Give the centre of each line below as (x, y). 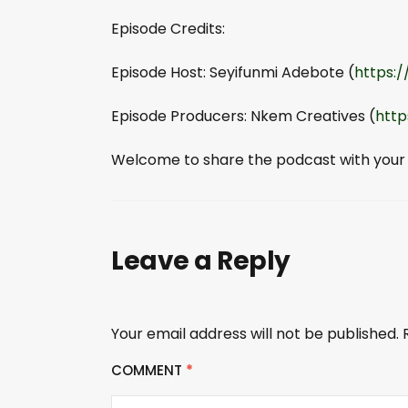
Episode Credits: (168, 28)
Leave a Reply (201, 260)
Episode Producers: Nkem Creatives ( (243, 116)
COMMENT (148, 370)
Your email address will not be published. (255, 333)
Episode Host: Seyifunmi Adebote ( (233, 72)
